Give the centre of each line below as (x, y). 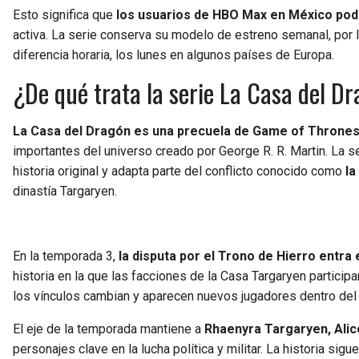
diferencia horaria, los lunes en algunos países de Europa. (173, 54)
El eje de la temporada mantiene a (109, 329)
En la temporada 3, (66, 256)
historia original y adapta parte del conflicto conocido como (179, 171)
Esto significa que (65, 14)
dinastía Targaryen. (65, 191)
